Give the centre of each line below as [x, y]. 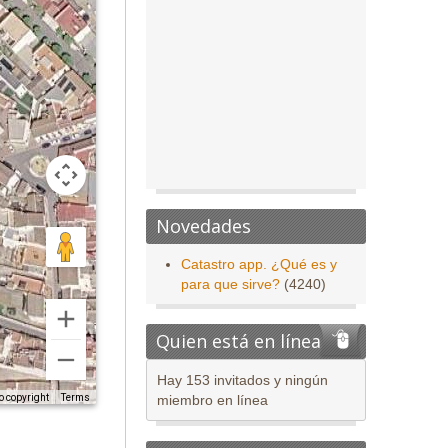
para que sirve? [230, 284]
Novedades [203, 226]
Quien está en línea [238, 341]
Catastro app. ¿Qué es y [259, 264]
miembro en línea [212, 400]
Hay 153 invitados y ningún [242, 380]
